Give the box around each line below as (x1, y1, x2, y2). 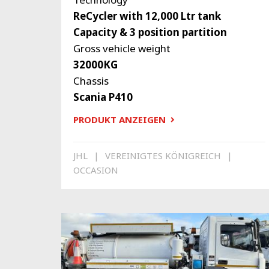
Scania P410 (73, 90, 133, 104)
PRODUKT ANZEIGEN (73, 113, 166, 126)
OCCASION (73, 163, 118, 176)
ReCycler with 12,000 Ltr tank (73, 9, 221, 23)
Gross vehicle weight (73, 41, 171, 56)
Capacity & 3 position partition (73, 25, 227, 40)
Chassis (73, 74, 109, 88)
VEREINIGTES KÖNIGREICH (105, 149, 221, 162)
